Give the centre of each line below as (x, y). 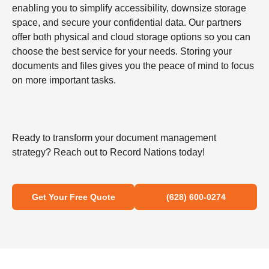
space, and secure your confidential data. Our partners (127, 23)
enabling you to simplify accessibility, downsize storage (129, 8)
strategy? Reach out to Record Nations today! (108, 153)
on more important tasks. (64, 80)
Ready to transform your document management (114, 138)
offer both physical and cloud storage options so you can (131, 37)
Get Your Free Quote (73, 197)
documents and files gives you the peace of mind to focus (133, 66)
